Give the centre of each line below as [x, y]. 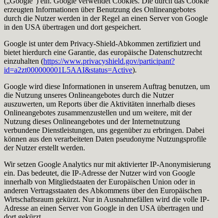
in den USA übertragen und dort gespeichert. [73, 27]
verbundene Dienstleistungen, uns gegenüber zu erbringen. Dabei [104, 130]
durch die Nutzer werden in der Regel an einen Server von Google [106, 18]
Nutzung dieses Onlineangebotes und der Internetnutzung [92, 121]
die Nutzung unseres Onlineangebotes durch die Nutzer [89, 95]
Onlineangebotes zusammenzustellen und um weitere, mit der [98, 112]
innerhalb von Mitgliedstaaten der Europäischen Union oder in [100, 182]
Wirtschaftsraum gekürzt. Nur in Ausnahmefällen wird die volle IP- [107, 199]
